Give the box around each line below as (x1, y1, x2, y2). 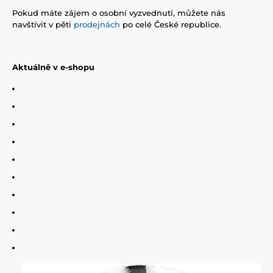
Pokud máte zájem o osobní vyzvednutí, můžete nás (12, 7, 225, 18)
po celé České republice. (120, 19, 221, 29)
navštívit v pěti (12, 19, 74, 29)
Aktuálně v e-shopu (12, 62, 94, 72)
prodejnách (74, 19, 120, 29)
